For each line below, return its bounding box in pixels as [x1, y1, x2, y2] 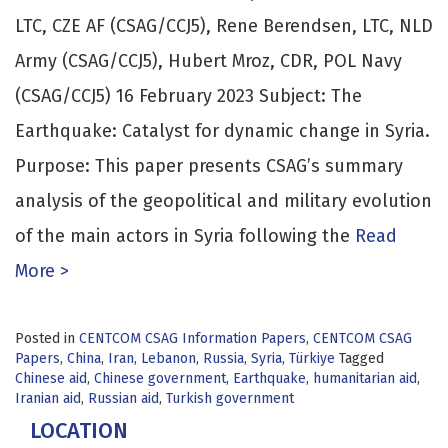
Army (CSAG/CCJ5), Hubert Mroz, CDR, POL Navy [15, 49, 402, 72]
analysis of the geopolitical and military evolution [15, 189, 432, 212]
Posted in [15, 329, 79, 347]
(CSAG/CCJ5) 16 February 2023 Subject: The [15, 84, 362, 107]
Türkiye [289, 349, 335, 367]
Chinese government [94, 369, 226, 387]
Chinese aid [15, 369, 87, 387]
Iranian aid [15, 389, 81, 407]
